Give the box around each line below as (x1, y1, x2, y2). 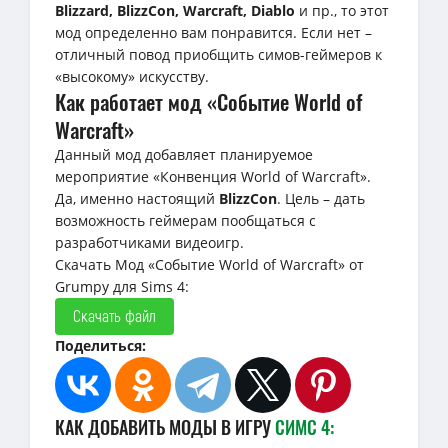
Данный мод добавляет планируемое (55, 144, 313, 164)
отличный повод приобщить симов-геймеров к (55, 44, 382, 64)
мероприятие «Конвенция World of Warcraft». (55, 166, 371, 186)
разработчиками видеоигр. (55, 232, 244, 252)
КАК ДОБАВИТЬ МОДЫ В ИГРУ (55, 413, 275, 440)
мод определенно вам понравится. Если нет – (55, 22, 372, 42)
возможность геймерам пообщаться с (55, 210, 316, 230)
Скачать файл (73, 305, 156, 325)
